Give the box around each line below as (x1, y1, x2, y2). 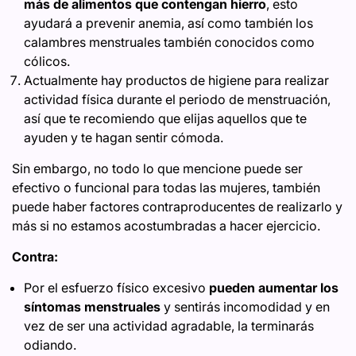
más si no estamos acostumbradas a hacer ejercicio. (12, 218, 320, 234)
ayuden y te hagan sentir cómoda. (24, 130, 223, 145)
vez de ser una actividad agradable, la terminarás (24, 318, 314, 334)
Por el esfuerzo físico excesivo (24, 280, 209, 296)
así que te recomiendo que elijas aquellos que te (24, 110, 307, 126)
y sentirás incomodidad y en (161, 299, 330, 315)
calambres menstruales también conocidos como (24, 34, 315, 50)
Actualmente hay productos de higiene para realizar (24, 72, 329, 88)
